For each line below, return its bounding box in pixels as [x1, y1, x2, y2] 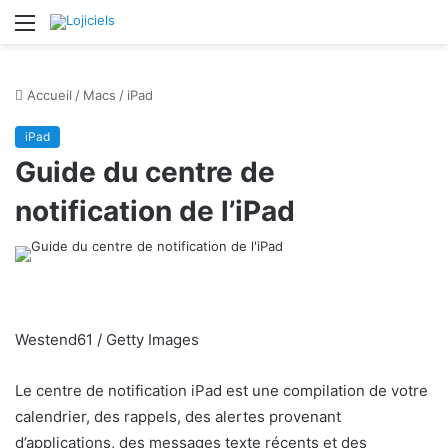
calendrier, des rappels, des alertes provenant [15, 407, 341, 426]
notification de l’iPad [15, 194, 295, 228]
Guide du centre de [15, 155, 275, 189]
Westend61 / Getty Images [15, 330, 199, 349]
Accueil [23, 87, 72, 103]
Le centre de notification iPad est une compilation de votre [15, 381, 428, 400]
